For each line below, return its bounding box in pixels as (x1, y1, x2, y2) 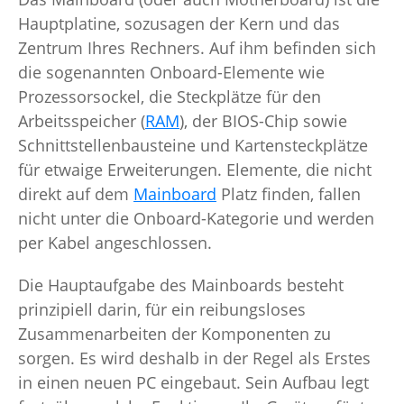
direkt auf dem (18, 183, 133, 206)
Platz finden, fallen (216, 183, 361, 206)
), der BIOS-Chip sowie (179, 110, 347, 133)
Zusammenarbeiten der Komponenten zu (18, 323, 331, 345)
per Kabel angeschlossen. (18, 232, 216, 254)
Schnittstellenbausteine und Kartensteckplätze (18, 134, 368, 157)
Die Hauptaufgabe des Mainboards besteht (18, 274, 344, 297)
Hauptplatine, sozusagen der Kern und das (18, 13, 340, 35)
